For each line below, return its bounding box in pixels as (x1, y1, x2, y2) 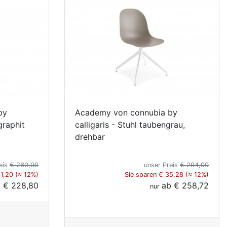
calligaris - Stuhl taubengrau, (75, 119, 185, 130)
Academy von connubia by (75, 107, 177, 118)
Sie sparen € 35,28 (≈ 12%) (125, 170, 209, 178)
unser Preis (144, 161, 180, 169)
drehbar (75, 131, 105, 142)
